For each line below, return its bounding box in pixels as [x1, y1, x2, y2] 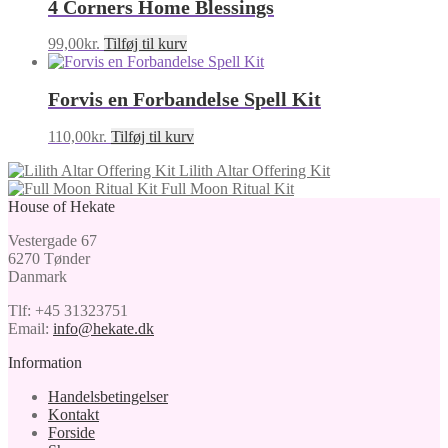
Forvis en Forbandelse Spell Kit [48, 87, 321, 110]
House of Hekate [8, 197, 115, 215]
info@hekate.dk [53, 319, 154, 337]
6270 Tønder [8, 249, 90, 267]
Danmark [8, 267, 67, 285]
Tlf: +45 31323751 [8, 301, 128, 319]
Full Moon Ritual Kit [161, 179, 294, 197]
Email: [8, 319, 53, 337]
